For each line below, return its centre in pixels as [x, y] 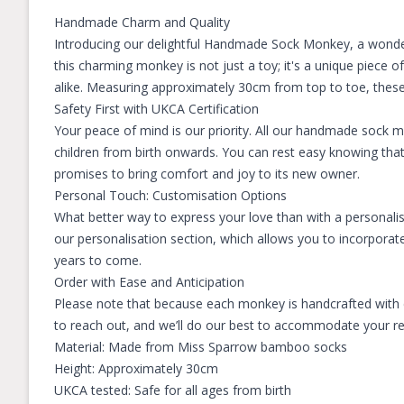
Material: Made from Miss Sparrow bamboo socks [201, 347]
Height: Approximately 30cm [136, 368]
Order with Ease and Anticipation [149, 282]
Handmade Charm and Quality [142, 22]
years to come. [98, 260]
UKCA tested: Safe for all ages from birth [173, 390]
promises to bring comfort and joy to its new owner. [207, 174]
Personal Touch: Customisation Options [170, 195]
